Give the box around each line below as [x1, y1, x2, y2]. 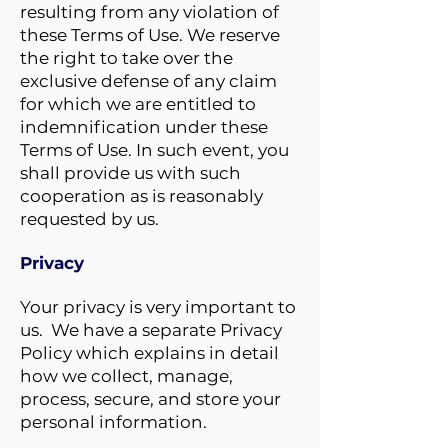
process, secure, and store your [20, 389, 281, 409]
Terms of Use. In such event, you [20, 140, 289, 160]
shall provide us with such [20, 163, 241, 183]
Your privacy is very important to [20, 297, 296, 317]
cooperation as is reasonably [20, 186, 263, 206]
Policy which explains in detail [20, 343, 279, 363]
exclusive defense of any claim [20, 71, 277, 91]
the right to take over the [20, 48, 233, 68]
